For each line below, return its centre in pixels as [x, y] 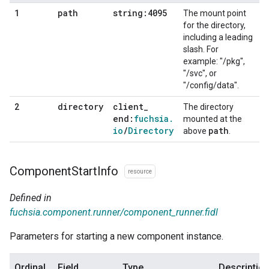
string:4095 [140, 13]
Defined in [31, 198]
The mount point [215, 13]
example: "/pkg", [214, 61]
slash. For [201, 49]
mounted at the [213, 119]
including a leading [218, 37]
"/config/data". [211, 85]
